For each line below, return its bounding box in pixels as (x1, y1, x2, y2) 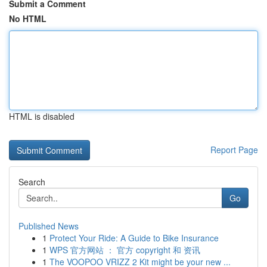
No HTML (9, 13, 46, 24)
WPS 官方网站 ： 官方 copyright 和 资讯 (49, 244, 200, 256)
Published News (18, 220, 79, 232)
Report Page (210, 144, 258, 156)
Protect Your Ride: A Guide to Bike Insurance (49, 232, 219, 244)
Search (18, 176, 45, 188)
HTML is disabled (9, 110, 74, 122)
